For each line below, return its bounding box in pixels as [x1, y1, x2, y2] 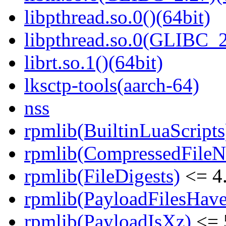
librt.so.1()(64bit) [24, 51, 163, 74]
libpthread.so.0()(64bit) [24, 6, 210, 28]
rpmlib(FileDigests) [24, 165, 180, 187]
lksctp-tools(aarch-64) [24, 74, 199, 96]
